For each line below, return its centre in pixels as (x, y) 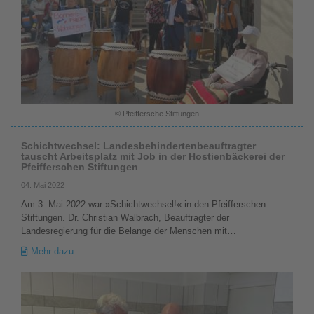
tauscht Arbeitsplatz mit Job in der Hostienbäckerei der (153, 156)
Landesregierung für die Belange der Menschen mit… (129, 231)
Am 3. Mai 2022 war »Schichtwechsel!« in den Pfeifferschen (143, 204)
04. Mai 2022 (43, 185)
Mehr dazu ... (56, 251)
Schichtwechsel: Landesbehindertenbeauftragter (138, 145)
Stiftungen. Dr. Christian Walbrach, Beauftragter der (125, 217)
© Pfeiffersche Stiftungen (157, 113)
